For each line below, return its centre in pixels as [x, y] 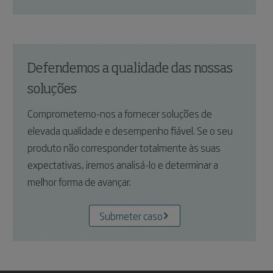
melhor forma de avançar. [80, 182]
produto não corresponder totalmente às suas [124, 147]
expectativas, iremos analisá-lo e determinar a [123, 165]
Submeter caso [131, 216]
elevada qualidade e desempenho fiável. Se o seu [130, 130]
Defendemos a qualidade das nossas [130, 69]
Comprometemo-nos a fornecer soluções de [120, 113]
